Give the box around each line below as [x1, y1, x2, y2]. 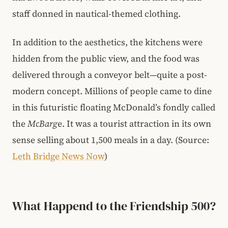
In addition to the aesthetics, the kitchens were [12, 36, 203, 49]
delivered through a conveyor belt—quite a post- [12, 69, 207, 81]
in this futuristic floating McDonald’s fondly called [12, 101, 215, 114]
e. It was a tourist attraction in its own [58, 118, 211, 130]
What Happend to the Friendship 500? [12, 197, 216, 215]
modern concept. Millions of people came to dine [12, 85, 212, 98]
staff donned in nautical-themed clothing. [12, 7, 181, 20]
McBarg [27, 118, 58, 130]
